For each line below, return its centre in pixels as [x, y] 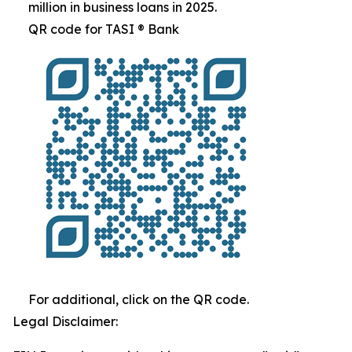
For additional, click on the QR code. [139, 299]
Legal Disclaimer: [65, 321]
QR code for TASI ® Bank [104, 29]
